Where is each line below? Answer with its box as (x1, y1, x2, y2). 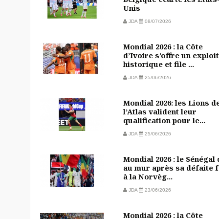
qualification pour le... (123, 115, 205, 125)
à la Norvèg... (123, 171, 173, 181)
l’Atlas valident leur (123, 106, 197, 116)
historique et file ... (123, 59, 194, 69)
